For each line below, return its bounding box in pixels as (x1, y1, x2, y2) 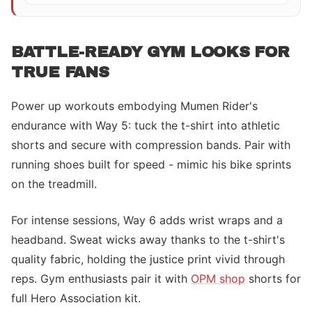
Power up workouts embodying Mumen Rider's (11, 99, 258, 113)
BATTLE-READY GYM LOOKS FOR (11, 43, 290, 61)
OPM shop (191, 272, 245, 286)
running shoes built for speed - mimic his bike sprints (11, 157, 291, 171)
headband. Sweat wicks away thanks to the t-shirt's (11, 233, 285, 247)
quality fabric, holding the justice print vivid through (11, 252, 285, 266)
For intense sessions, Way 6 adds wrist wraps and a (11, 213, 283, 227)
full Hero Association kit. (11, 291, 141, 305)
